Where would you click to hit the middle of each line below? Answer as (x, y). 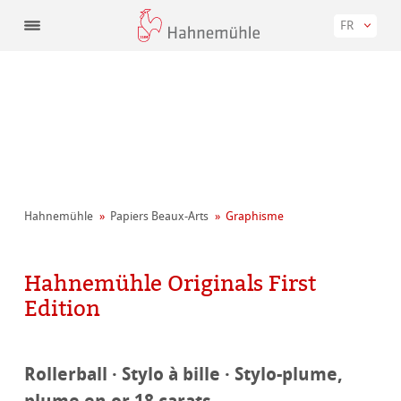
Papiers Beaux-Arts (160, 217)
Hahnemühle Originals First (171, 283)
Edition (63, 308)
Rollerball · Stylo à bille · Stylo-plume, (184, 374)
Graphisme (255, 217)
